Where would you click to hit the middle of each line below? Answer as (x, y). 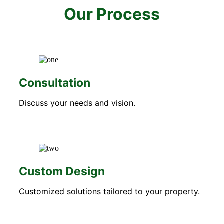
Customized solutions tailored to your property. (109, 191)
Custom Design (62, 171)
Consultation (55, 83)
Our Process (112, 14)
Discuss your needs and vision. (77, 103)
